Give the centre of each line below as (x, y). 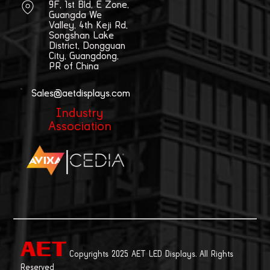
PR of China (74, 66)
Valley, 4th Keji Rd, (88, 25)
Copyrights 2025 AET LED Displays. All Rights (151, 254)
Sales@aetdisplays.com (80, 93)
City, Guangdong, (83, 56)
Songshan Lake (81, 35)
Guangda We (75, 15)
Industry (80, 113)
